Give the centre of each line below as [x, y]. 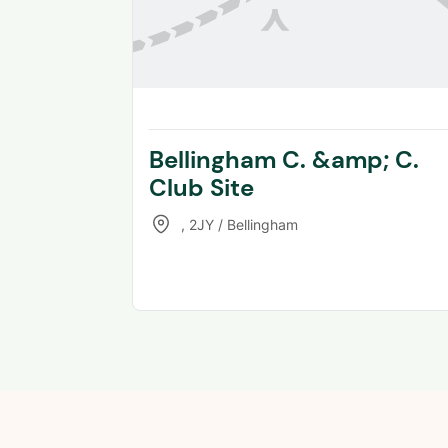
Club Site [201, 188]
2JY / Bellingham [243, 224]
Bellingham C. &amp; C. [284, 160]
